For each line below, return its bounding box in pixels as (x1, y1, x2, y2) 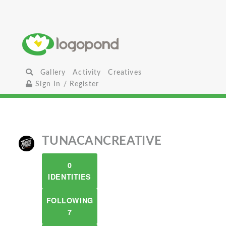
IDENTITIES (48, 172, 91, 182)
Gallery (40, 69, 66, 76)
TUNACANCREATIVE (42, 135, 162, 147)
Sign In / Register (33, 80, 99, 88)
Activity (73, 69, 101, 76)
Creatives (108, 69, 142, 76)
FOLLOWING (46, 195, 93, 205)
